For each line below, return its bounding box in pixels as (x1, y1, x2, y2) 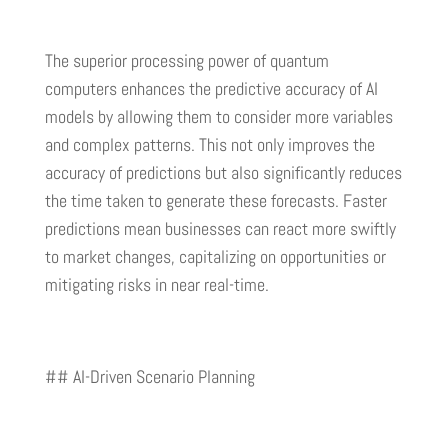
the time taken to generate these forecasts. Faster (44, 189, 387, 213)
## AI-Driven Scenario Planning (44, 365, 255, 389)
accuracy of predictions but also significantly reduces (44, 161, 402, 185)
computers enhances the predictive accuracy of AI (44, 77, 378, 101)
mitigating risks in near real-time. (44, 273, 269, 297)
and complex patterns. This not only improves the (44, 133, 375, 157)
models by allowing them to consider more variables (44, 105, 393, 129)
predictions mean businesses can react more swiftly (44, 217, 396, 241)
